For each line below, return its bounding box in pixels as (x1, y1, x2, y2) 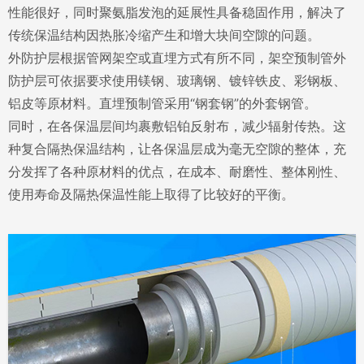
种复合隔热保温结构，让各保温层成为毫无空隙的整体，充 (8, 141, 346, 157)
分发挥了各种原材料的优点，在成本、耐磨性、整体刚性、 (8, 163, 346, 180)
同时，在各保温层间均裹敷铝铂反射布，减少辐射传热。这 (8, 118, 346, 134)
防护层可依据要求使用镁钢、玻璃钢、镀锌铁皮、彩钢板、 (8, 72, 346, 89)
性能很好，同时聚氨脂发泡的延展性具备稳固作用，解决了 (8, 4, 346, 20)
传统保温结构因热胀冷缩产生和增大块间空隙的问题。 (8, 27, 320, 43)
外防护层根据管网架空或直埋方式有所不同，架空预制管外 (8, 50, 346, 66)
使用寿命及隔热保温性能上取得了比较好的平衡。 (8, 186, 294, 202)
